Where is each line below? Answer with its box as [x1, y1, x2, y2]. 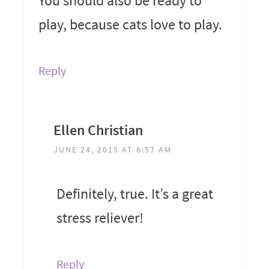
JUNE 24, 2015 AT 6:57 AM [53, 144, 172, 155]
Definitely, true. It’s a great [56, 184, 213, 203]
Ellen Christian [53, 120, 143, 139]
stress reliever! [56, 208, 144, 227]
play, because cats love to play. [38, 14, 222, 34]
